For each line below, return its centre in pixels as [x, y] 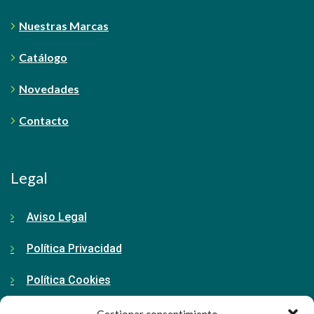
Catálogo [43, 57]
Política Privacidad [74, 248]
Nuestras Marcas [64, 25]
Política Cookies [68, 280]
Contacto [44, 120]
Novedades [49, 88]
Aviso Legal [56, 217]
